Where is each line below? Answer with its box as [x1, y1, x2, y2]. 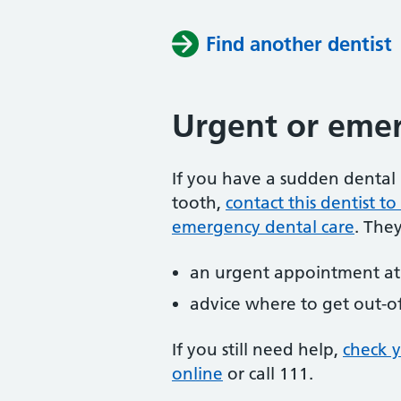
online [172, 363, 223, 384]
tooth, [172, 192, 226, 213]
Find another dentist [206, 31, 392, 56]
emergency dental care [172, 217, 354, 237]
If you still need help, [172, 339, 343, 360]
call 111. [249, 363, 313, 384]
